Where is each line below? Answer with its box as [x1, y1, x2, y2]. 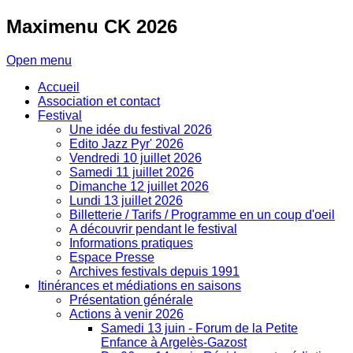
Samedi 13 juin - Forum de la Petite [101, 321, 298, 335]
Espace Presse [69, 250, 154, 264]
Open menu [6, 53, 72, 67]
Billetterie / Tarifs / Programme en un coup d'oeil [69, 207, 335, 221]
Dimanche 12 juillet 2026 [69, 179, 209, 193]
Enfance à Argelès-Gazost [101, 335, 247, 349]
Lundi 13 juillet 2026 [69, 193, 183, 207]
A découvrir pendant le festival [69, 221, 237, 236]
